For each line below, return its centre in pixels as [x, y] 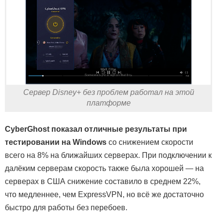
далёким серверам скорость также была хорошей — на [104, 168]
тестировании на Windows [56, 142]
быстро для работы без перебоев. [66, 207]
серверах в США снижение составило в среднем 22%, [103, 181]
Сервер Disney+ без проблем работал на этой [108, 92]
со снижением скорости [150, 142]
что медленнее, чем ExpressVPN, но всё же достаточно [104, 194]
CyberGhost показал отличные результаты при [96, 129]
